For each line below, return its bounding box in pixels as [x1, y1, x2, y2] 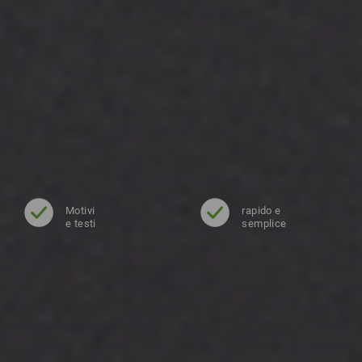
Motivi [65, 204, 95, 217]
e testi [65, 217, 96, 229]
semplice [242, 217, 287, 229]
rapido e [242, 204, 281, 217]
